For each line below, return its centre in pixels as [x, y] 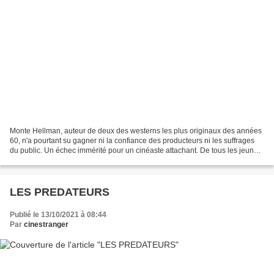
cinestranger [46, 225]
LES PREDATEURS [60, 192]
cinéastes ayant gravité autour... [62, 161]
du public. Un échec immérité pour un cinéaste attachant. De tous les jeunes [136, 151]
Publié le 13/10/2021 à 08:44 [58, 215]
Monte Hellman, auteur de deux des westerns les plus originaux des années [136, 131]
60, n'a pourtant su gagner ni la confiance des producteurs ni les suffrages [132, 141]
